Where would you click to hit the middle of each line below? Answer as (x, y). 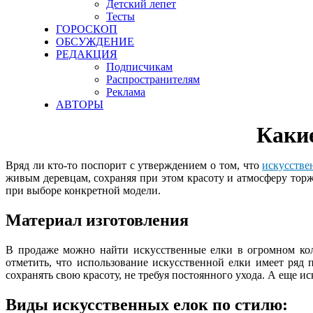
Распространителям (153, 79)
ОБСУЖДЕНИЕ (95, 42)
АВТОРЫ (80, 104)
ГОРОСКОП (87, 29)
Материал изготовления (97, 220)
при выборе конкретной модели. (83, 190)
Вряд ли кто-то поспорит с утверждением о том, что (134, 165)
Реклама (126, 92)
